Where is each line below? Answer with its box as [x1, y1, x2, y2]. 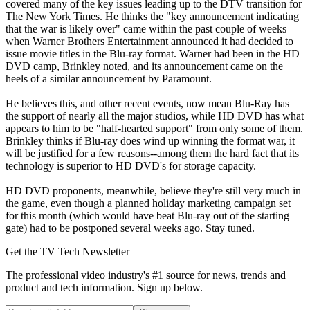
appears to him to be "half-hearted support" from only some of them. [6, 122, 303, 134]
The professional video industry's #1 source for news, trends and [6, 268, 286, 281]
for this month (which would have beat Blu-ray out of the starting [6, 209, 289, 221]
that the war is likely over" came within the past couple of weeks [6, 22, 286, 35]
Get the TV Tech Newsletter [6, 245, 129, 257]
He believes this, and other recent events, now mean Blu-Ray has [6, 97, 289, 109]
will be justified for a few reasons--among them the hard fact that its [6, 147, 299, 159]
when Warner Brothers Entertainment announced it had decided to [6, 35, 293, 47]
